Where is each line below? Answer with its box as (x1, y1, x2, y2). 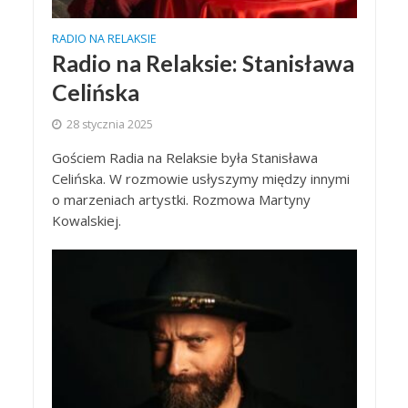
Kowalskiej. (51, 210, 121, 229)
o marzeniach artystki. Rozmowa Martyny (51, 189, 311, 209)
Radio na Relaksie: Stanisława (51, 48, 354, 76)
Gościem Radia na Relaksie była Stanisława (51, 148, 318, 167)
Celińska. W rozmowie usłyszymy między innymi (51, 168, 350, 188)
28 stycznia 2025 (66, 116, 153, 132)
